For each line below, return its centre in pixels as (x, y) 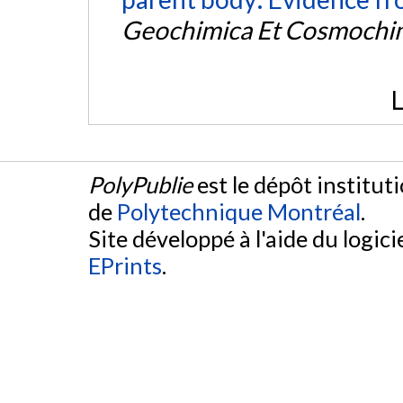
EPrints (125, 266)
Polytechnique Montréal (239, 212)
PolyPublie (140, 185)
